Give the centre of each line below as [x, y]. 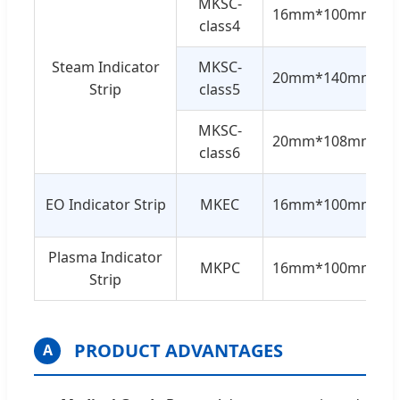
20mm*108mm [323, 141]
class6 [220, 152]
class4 [220, 25]
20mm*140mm [323, 77]
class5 [220, 89]
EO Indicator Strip [105, 204]
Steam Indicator [105, 67]
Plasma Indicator [105, 257]
